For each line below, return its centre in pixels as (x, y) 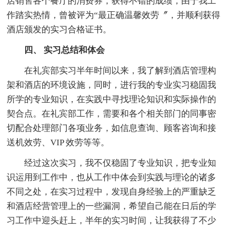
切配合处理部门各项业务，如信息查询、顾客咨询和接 (112, 128)
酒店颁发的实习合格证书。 (59, 29)
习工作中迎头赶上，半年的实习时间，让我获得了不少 (112, 220)
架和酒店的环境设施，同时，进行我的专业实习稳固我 (112, 85)
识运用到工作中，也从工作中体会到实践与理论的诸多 (112, 177)
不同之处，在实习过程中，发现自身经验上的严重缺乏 (112, 191)
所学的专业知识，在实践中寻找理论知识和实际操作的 (112, 99)
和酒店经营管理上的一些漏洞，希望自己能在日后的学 (112, 206)
